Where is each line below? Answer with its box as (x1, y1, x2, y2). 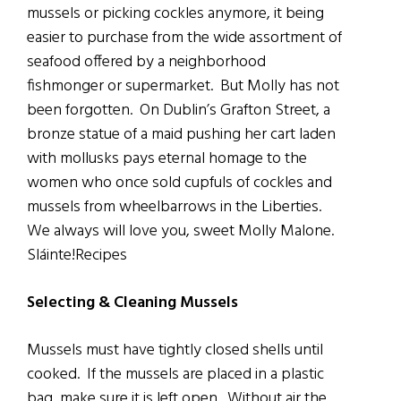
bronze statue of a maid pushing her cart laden (27, 122, 336, 149)
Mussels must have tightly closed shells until (27, 337, 323, 364)
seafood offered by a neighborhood (27, 49, 266, 76)
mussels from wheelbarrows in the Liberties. (27, 194, 325, 221)
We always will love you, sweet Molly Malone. (27, 218, 337, 245)
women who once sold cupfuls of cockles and (27, 170, 332, 197)
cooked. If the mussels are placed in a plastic (27, 362, 324, 388)
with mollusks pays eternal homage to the (27, 146, 307, 173)
